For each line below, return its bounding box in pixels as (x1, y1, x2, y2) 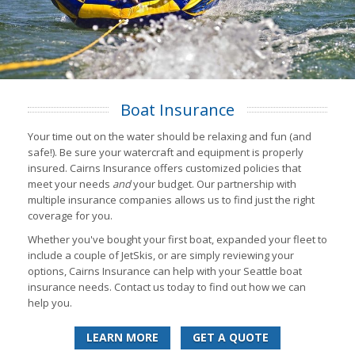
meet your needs (28, 176, 113, 191)
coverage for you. (28, 208, 113, 223)
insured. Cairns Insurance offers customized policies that (28, 160, 301, 175)
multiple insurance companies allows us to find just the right (28, 192, 315, 207)
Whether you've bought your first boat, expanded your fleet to (28, 231, 327, 246)
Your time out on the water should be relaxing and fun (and (28, 128, 311, 143)
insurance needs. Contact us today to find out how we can (28, 279, 306, 294)
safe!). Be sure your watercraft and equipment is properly (28, 144, 303, 159)
